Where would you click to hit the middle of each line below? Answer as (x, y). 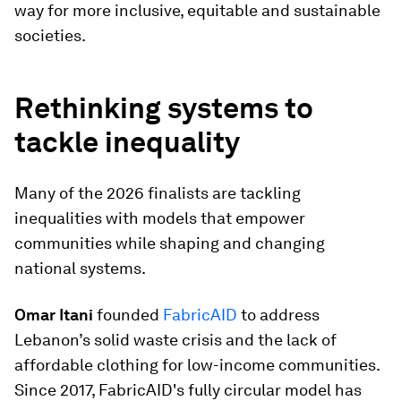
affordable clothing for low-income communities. (197, 365)
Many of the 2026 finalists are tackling (158, 193)
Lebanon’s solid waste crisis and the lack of (175, 340)
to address (278, 315)
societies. (50, 35)
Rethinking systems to (164, 108)
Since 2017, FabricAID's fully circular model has (188, 390)
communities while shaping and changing (170, 243)
